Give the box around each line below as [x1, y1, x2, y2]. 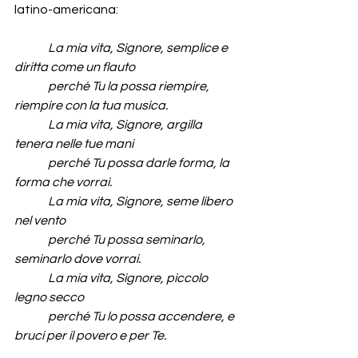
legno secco [14, 291, 84, 304]
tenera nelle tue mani [14, 137, 133, 151]
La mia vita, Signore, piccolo [48, 272, 210, 285]
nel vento [14, 214, 66, 228]
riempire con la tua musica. [14, 99, 168, 113]
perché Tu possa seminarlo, [14, 233, 208, 247]
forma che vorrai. [14, 176, 112, 189]
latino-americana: [14, 3, 118, 17]
